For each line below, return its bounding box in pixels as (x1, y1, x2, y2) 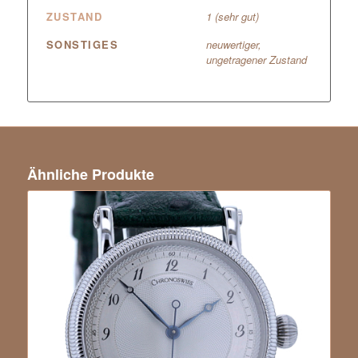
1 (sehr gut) (205, 8, 259, 24)
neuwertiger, (205, 36, 261, 52)
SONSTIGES (46, 36, 119, 52)
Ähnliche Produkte (26, 163, 154, 185)
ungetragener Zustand (205, 51, 307, 67)
